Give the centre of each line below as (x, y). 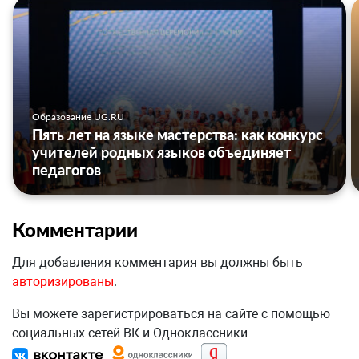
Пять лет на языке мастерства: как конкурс (177, 135)
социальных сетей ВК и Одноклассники (130, 333)
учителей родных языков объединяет (161, 153)
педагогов (67, 170)
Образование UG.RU (78, 117)
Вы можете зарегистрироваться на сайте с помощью (171, 314)
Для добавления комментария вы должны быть (157, 263)
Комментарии (75, 230)
